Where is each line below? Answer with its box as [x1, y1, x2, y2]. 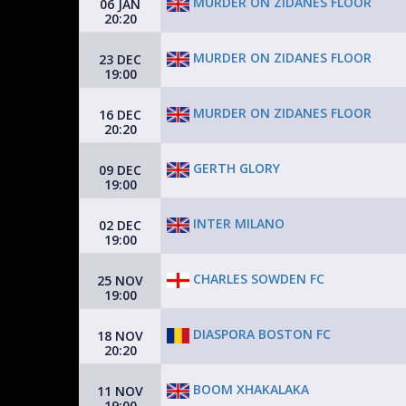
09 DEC [99, 161, 141, 179]
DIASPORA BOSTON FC [189, 325, 331, 343]
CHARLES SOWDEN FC [189, 270, 324, 288]
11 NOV [97, 382, 143, 400]
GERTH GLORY [189, 159, 280, 178]
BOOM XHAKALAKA [189, 381, 309, 399]
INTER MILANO [189, 215, 285, 233]
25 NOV [97, 272, 143, 289]
